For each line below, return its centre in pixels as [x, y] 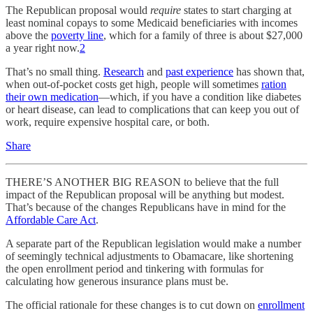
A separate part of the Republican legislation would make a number [153, 243]
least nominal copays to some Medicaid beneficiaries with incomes [152, 23]
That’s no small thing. [54, 72]
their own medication [52, 97]
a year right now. [43, 48]
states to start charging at [236, 10]
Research [124, 72]
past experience [199, 72]
